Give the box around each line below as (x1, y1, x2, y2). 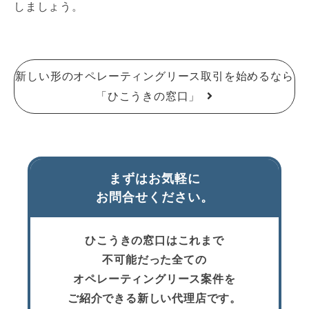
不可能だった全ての (102, 254, 207, 266)
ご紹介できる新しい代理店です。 (68, 292, 241, 305)
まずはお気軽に (108, 172, 201, 186)
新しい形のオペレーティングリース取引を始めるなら (15, 70, 294, 83)
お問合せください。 (95, 190, 214, 205)
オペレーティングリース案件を (73, 273, 236, 286)
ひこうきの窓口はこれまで (85, 235, 224, 247)
